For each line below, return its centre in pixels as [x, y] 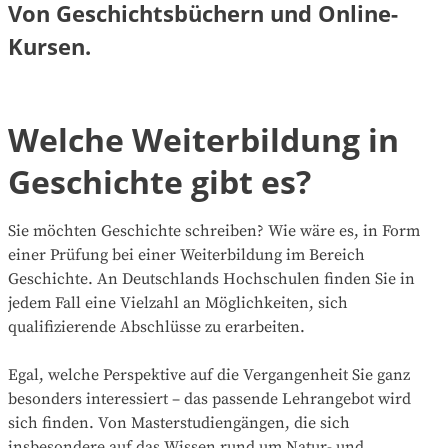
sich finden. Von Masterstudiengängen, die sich [179, 422]
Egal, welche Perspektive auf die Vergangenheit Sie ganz [209, 374]
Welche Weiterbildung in [203, 139]
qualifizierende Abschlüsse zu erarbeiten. [156, 326]
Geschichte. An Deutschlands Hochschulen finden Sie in [211, 278]
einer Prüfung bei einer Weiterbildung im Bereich [186, 254]
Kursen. [49, 45]
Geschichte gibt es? [159, 181]
